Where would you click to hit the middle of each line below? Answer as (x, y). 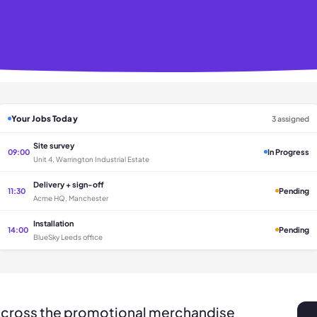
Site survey (54, 145)
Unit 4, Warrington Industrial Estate (91, 159)
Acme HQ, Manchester (71, 198)
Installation (53, 223)
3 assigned (290, 118)
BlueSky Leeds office (68, 237)
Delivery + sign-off (69, 184)
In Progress (288, 152)
